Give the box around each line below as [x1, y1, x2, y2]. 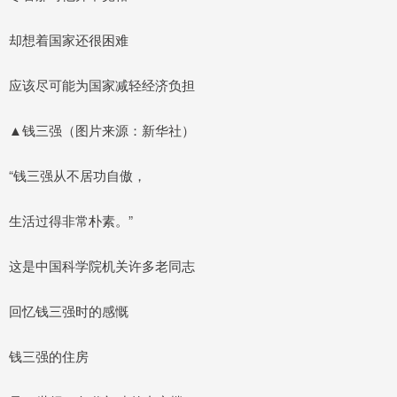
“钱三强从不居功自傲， [9, 165, 146, 184]
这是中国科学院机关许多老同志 [9, 255, 195, 275]
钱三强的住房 [9, 346, 89, 365]
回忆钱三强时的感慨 [9, 300, 128, 320]
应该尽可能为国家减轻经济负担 [9, 74, 195, 94]
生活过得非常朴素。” [9, 210, 133, 230]
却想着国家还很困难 [9, 29, 128, 49]
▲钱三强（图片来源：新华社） [9, 120, 195, 139]
